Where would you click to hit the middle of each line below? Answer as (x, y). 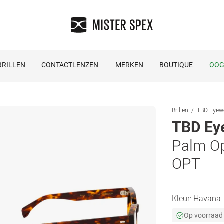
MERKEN (129, 65)
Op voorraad (203, 215)
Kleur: (183, 198)
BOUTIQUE (176, 65)
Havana (207, 198)
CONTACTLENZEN (70, 65)
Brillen (180, 110)
